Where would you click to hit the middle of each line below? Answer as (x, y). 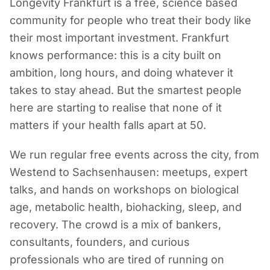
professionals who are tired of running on (117, 259)
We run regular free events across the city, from (134, 155)
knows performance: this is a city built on (115, 55)
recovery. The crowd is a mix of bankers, (115, 224)
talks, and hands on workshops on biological (124, 190)
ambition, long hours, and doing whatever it (121, 73)
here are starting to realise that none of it (116, 108)
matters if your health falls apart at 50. (108, 125)
